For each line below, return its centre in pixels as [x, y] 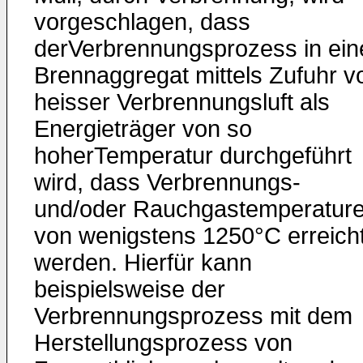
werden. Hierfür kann [143, 263]
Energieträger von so [143, 129]
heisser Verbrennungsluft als [182, 102]
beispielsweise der [130, 289]
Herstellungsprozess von [163, 343]
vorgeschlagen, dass [142, 22]
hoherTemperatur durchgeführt [193, 156]
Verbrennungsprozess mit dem [193, 316]
